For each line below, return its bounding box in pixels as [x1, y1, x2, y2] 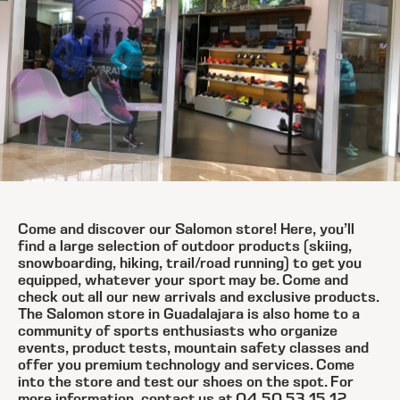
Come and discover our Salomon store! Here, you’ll [18, 221, 354, 237]
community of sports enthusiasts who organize [18, 323, 337, 339]
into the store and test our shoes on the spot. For [18, 374, 354, 390]
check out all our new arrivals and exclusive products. [18, 289, 379, 305]
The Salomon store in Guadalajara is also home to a [18, 306, 360, 322]
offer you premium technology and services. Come [18, 357, 354, 373]
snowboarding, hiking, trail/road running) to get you [18, 255, 362, 271]
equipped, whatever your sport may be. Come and [18, 272, 348, 288]
